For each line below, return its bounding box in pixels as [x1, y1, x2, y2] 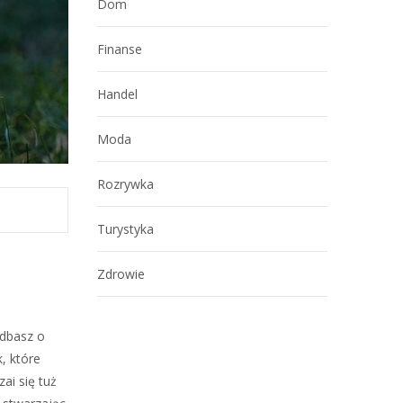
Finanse [97, 40, 142, 58]
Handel [97, 85, 138, 103]
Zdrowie [97, 265, 145, 282]
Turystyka [97, 220, 154, 237]
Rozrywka [97, 175, 154, 193]
